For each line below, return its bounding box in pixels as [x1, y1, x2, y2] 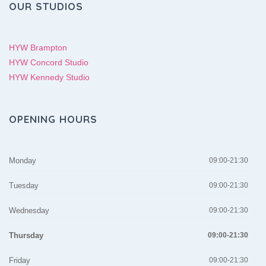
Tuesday [9, 181, 39, 190]
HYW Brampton [9, 43, 67, 52]
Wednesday [9, 206, 49, 215]
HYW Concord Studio [9, 58, 88, 67]
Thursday [9, 231, 43, 240]
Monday [9, 156, 36, 165]
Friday [9, 256, 30, 265]
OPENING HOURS [9, 113, 97, 125]
